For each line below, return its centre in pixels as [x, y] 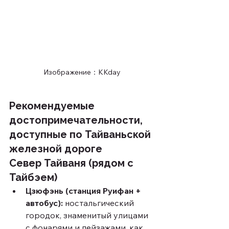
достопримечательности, [77, 120]
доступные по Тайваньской [81, 134]
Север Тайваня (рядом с [73, 163]
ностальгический [99, 203]
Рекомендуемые [53, 106]
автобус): [44, 203]
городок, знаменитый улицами [88, 215]
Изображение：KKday [82, 72]
